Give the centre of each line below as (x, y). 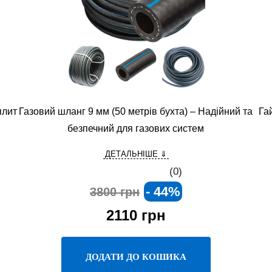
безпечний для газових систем (136, 128)
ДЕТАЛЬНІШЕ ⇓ (136, 154)
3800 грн (114, 192)
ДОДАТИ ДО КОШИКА (136, 257)
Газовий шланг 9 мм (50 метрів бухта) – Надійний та (136, 111)
